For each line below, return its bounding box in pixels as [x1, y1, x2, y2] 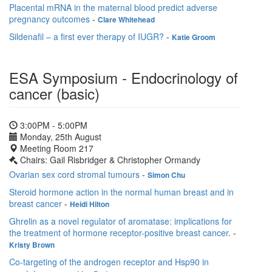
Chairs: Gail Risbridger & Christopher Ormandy [20, 154, 200, 166]
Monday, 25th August [18, 131, 101, 143]
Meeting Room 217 [18, 142, 93, 155]
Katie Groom [172, 32, 216, 43]
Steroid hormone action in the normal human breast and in [9, 186, 234, 199]
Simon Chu [148, 170, 185, 181]
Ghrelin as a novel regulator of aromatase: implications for [9, 215, 232, 228]
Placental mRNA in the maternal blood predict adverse [9, 1, 217, 14]
